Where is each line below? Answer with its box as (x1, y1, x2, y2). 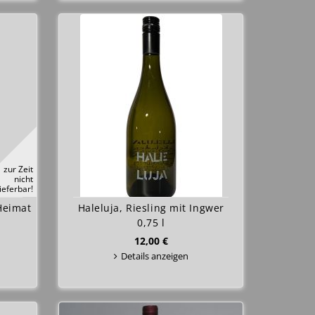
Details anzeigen (120, 250, 188, 262)
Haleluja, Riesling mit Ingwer (77, 201, 224, 214)
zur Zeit (4, 163, 34, 174)
